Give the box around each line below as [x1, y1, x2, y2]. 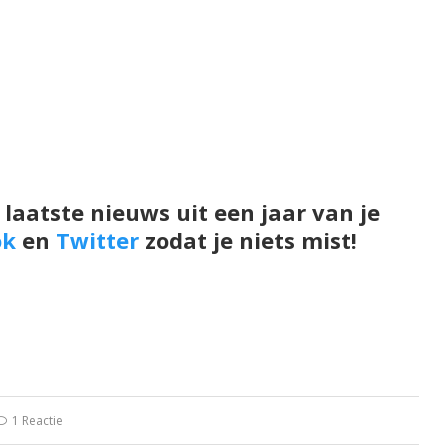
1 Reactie [11, 411, 63, 429]
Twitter [55, 224, 139, 255]
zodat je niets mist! [138, 224, 357, 255]
